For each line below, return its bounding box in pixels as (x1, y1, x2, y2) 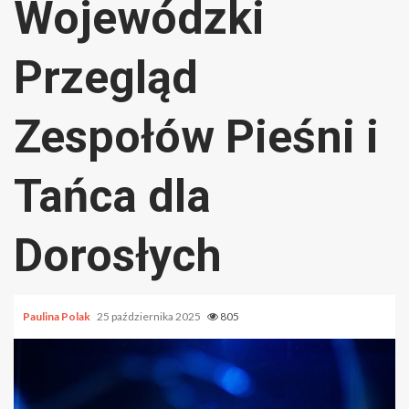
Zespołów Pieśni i (14, 110, 379, 163)
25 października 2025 (97, 309, 203, 323)
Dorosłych (14, 228, 222, 282)
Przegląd (14, 50, 198, 104)
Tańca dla (14, 169, 211, 223)
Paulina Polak (23, 309, 92, 323)
